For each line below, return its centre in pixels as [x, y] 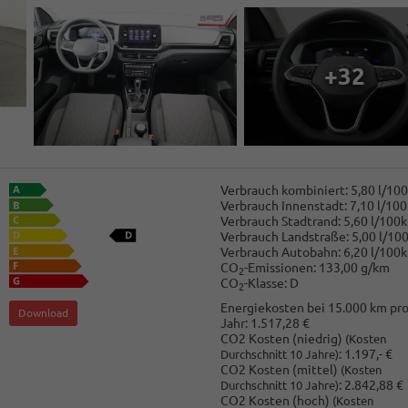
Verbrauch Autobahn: [280, 252]
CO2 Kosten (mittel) [280, 370]
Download [44, 313]
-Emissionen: [280, 267]
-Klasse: [265, 283]
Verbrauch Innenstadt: [283, 205]
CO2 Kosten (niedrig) [282, 339]
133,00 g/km [354, 267]
